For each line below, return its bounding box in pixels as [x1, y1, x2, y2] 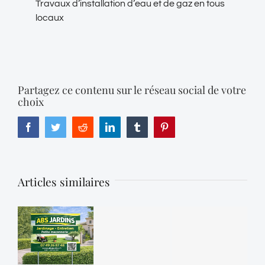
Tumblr [141, 122, 169, 131]
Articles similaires [18, 174, 110, 189]
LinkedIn [114, 122, 148, 131]
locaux [35, 13, 64, 22]
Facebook [33, 122, 69, 131]
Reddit [87, 122, 112, 131]
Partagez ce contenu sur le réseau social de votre [18, 83, 246, 97]
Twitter [60, 122, 86, 131]
